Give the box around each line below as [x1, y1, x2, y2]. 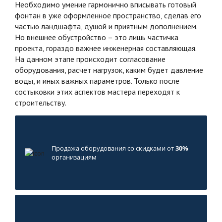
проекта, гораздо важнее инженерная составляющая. [15, 43, 196, 53]
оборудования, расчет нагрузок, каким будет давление [15, 64, 203, 75]
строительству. [15, 97, 66, 108]
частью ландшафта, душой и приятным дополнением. [15, 21, 197, 31]
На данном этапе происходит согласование [15, 54, 166, 64]
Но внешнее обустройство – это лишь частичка [15, 32, 178, 42]
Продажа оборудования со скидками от [52, 143, 176, 153]
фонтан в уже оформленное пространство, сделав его [15, 10, 201, 20]
